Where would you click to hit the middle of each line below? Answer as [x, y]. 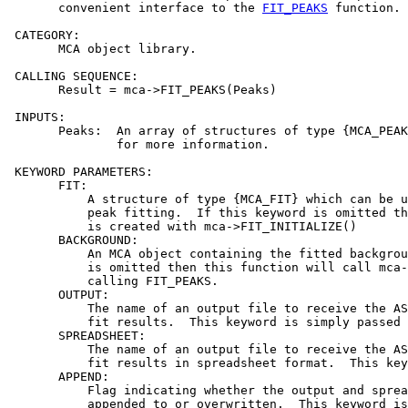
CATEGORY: [44, 35]
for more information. [138, 144]
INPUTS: [36, 117]
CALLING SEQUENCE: [73, 76]
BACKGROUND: [73, 240]
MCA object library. [102, 48]
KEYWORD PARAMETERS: [80, 171]
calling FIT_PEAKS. [113, 280]
